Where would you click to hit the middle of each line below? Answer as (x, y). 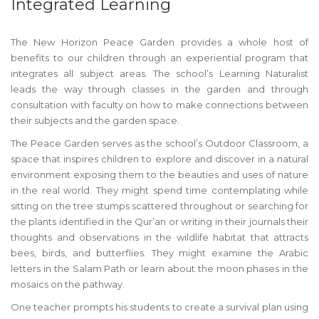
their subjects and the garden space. (95, 120)
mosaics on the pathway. (68, 284)
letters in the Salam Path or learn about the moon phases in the (159, 268)
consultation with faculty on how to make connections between (159, 104)
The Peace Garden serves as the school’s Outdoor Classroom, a (159, 143)
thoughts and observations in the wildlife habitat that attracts (159, 237)
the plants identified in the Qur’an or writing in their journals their (159, 221)
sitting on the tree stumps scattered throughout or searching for (159, 205)
